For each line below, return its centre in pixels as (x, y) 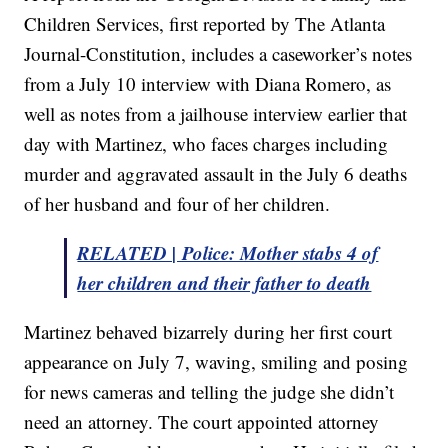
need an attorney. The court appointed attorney (202, 422)
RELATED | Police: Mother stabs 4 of (228, 253)
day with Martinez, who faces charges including (206, 144)
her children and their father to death (224, 283)
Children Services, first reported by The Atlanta (205, 24)
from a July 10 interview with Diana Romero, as (208, 84)
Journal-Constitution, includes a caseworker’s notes (218, 54)
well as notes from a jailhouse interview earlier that (216, 114)
